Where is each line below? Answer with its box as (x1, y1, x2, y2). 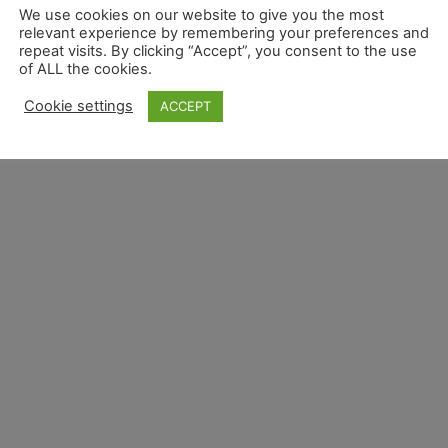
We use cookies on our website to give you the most (19, 5, 384, 24)
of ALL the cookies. (19, 59, 152, 78)
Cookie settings (24, 97, 133, 115)
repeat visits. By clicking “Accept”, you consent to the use (19, 41, 417, 60)
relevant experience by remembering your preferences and (19, 23, 429, 42)
